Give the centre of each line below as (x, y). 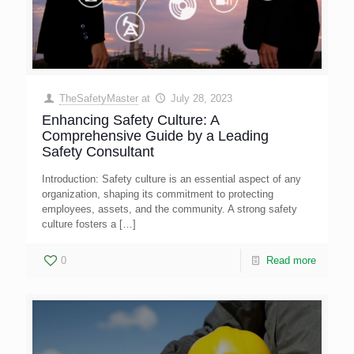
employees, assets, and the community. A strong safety (169, 209)
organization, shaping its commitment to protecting (158, 194)
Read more (291, 261)
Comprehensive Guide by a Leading (155, 136)
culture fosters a (79, 224)
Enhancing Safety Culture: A (130, 121)
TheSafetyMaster (99, 99)
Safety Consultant (98, 152)
